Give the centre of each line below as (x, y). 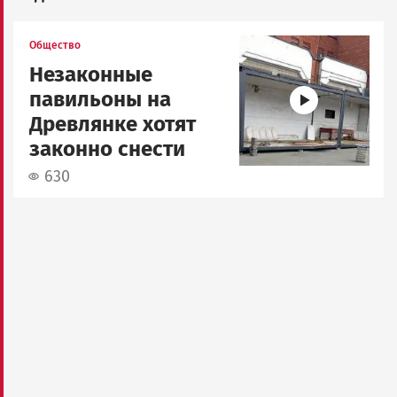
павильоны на (100, 99)
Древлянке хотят (113, 124)
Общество (55, 45)
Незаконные (91, 74)
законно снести (107, 148)
